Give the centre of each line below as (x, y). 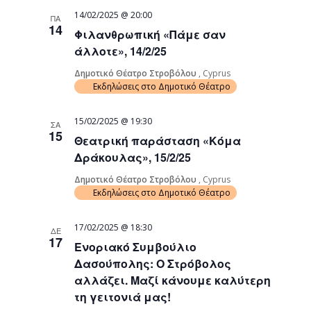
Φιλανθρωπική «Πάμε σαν (150, 34)
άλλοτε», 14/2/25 (121, 51)
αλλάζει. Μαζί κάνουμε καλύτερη (173, 280)
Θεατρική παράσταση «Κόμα (158, 141)
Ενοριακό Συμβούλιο (136, 247)
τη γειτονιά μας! (123, 297)
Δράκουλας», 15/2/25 (133, 157)
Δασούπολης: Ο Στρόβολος (153, 263)
